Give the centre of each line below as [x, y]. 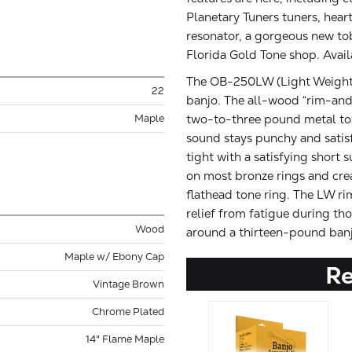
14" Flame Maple [125, 339]
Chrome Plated [128, 311]
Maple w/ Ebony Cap [114, 256]
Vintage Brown [128, 284]
